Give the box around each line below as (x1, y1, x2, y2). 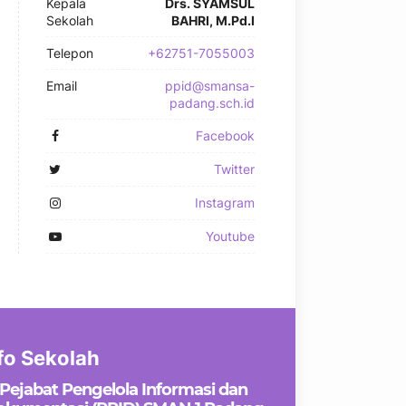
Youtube (206, 228, 255, 244)
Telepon (46, 45, 93, 61)
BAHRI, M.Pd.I (171, 13, 255, 28)
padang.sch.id (169, 95, 255, 111)
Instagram (195, 195, 255, 210)
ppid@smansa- (165, 78, 255, 93)
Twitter (214, 161, 255, 177)
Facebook (196, 128, 255, 143)
